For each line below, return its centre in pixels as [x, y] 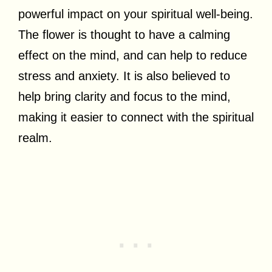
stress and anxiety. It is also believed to [124, 76]
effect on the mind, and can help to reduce [133, 55]
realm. [35, 138]
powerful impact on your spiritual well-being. [136, 14]
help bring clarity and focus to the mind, [124, 96]
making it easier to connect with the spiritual [136, 117]
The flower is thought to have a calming [124, 34]
